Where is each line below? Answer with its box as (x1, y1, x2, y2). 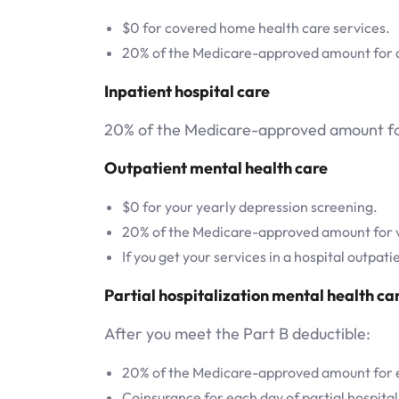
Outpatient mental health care (104, 157, 328, 178)
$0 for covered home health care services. (122, 18, 390, 37)
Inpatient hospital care (104, 80, 273, 102)
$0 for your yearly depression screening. (122, 197, 378, 216)
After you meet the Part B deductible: (104, 322, 370, 344)
